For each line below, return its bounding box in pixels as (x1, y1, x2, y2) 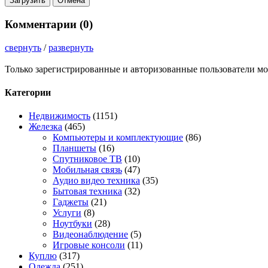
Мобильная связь (53, 165, 122, 175)
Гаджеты (53, 197, 89, 208)
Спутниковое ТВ (53, 154, 122, 165)
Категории (5, 87, 51, 98)
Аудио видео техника (53, 175, 140, 186)
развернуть (48, 42, 93, 53)
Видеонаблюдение (53, 229, 128, 240)
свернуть (5, 42, 41, 53)
